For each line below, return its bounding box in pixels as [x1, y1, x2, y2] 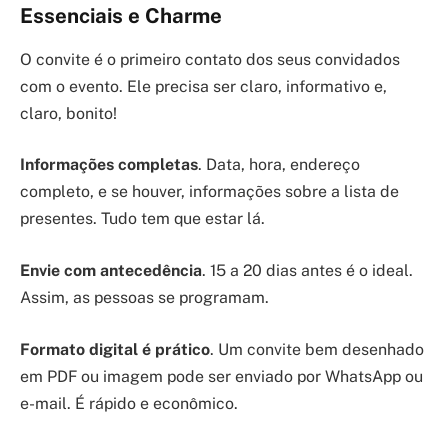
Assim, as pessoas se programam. [20, 287, 269, 307]
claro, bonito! [20, 103, 117, 123]
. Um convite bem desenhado [210, 339, 424, 359]
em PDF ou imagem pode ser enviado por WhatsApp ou [20, 366, 423, 386]
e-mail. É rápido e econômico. [20, 393, 238, 413]
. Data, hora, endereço [198, 155, 360, 175]
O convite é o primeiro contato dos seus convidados [20, 49, 400, 69]
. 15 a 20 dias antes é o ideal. [202, 260, 413, 280]
